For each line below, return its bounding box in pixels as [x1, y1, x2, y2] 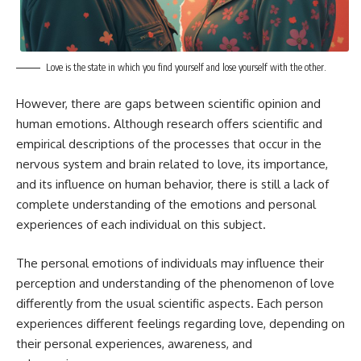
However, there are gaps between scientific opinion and [16, 96, 321, 112]
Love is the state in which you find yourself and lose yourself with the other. [46, 60, 326, 73]
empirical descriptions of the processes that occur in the [16, 136, 322, 152]
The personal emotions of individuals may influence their [16, 255, 324, 271]
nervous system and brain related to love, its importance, [16, 156, 328, 172]
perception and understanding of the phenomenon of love [16, 275, 334, 291]
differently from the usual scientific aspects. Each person [16, 295, 323, 311]
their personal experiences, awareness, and [16, 335, 252, 351]
